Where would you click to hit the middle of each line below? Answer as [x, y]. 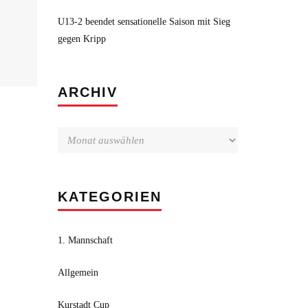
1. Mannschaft [85, 240]
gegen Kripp [81, 39]
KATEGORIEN [109, 197]
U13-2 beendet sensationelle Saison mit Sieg [144, 22]
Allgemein [78, 273]
